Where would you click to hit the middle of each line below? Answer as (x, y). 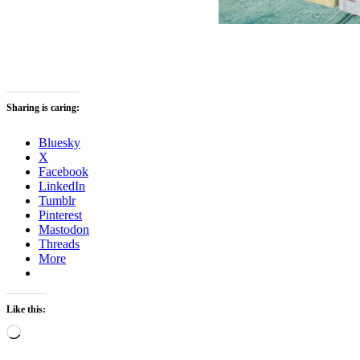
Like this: (26, 310)
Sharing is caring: (43, 108)
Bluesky (59, 143)
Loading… (48, 331)
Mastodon (64, 230)
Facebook (63, 172)
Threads (59, 244)
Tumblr (57, 201)
